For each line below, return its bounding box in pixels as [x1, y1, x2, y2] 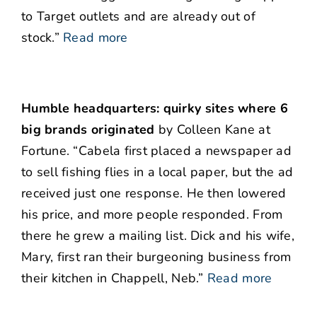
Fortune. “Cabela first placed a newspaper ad [21, 142, 292, 160]
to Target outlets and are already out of [21, 8, 255, 25]
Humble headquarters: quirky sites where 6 [21, 100, 289, 117]
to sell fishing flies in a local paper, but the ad [21, 163, 294, 181]
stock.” [21, 29, 59, 47]
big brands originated [21, 121, 155, 139]
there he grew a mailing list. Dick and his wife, [21, 227, 294, 245]
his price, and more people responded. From [21, 206, 283, 224]
